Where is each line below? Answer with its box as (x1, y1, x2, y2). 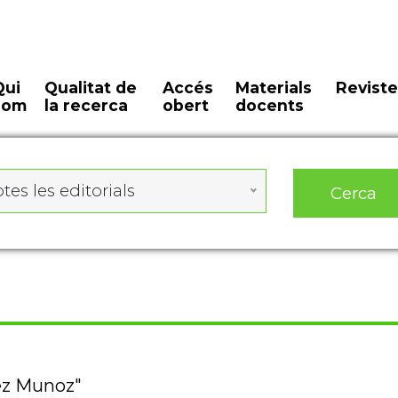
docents (235, 82, 304, 100)
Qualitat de (44, 64, 138, 83)
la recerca (44, 82, 129, 100)
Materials (235, 64, 312, 83)
